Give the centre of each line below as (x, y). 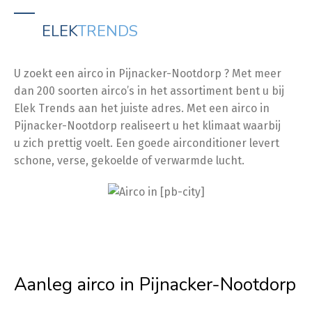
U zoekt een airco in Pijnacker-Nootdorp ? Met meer (148, 73)
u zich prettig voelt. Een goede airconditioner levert (147, 143)
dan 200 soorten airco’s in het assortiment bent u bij (149, 91)
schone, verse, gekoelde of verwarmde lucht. (129, 161)
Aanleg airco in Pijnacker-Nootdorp (155, 284)
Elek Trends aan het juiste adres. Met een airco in (142, 108)
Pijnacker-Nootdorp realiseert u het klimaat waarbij (147, 126)
